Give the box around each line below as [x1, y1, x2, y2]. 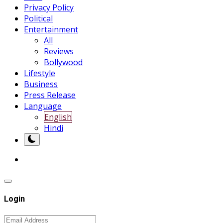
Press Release [24, 89, 76, 101]
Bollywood [44, 56, 83, 68]
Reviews [44, 45, 74, 57]
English [44, 111, 72, 122]
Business [24, 78, 58, 90]
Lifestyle [24, 67, 55, 79]
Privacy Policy [24, 1, 74, 13]
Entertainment [24, 23, 78, 35]
